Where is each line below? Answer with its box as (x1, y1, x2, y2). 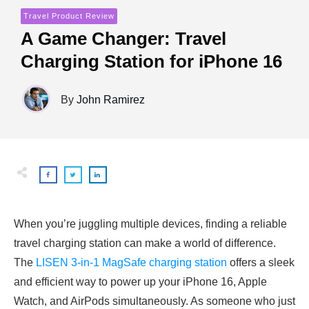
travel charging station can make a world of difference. (14, 237, 276, 249)
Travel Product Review (23, 11, 114, 20)
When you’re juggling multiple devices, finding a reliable (14, 218, 287, 230)
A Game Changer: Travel (21, 28, 226, 49)
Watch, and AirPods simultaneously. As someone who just (14, 295, 295, 307)
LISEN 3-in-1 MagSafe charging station (36, 257, 227, 268)
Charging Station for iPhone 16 (21, 50, 282, 72)
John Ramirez (77, 93, 145, 106)
